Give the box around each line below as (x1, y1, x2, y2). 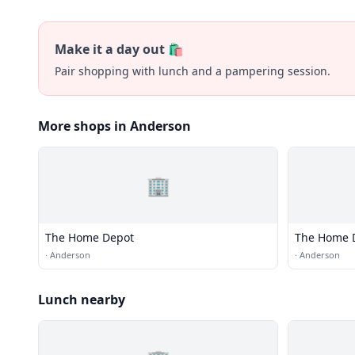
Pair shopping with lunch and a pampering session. (55, 63, 330, 78)
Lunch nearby (38, 291, 125, 308)
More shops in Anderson (38, 117, 191, 135)
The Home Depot (45, 230, 134, 245)
